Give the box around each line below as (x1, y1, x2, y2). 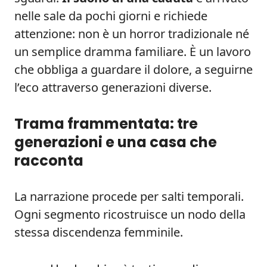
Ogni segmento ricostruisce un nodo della (14, 206, 246, 222)
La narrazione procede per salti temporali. (14, 188, 244, 204)
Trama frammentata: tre (14, 114, 198, 133)
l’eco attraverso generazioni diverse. (14, 79, 212, 95)
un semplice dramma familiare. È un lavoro (14, 44, 251, 60)
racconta (14, 151, 83, 170)
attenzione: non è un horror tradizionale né (14, 26, 249, 42)
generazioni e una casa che (14, 132, 217, 152)
